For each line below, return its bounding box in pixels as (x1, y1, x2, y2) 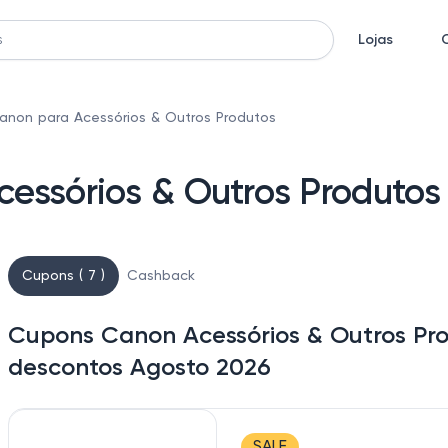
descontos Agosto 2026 (8, 356, 271, 380)
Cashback (127, 269, 195, 283)
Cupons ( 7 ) (22, 269, 105, 283)
